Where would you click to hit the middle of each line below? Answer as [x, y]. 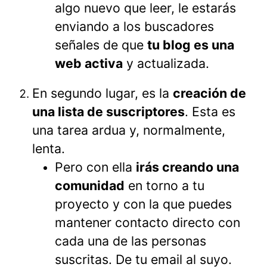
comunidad [90, 185]
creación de [209, 93]
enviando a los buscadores [134, 26]
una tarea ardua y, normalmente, [129, 130]
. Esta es [210, 111]
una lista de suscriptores [108, 111]
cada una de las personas [131, 240]
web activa [89, 63]
